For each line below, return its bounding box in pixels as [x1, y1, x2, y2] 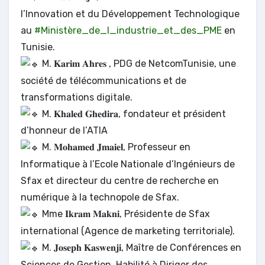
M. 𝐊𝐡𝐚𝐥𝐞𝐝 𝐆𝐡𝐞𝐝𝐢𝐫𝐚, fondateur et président [40, 108, 226, 119]
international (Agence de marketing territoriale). [21, 225, 235, 237]
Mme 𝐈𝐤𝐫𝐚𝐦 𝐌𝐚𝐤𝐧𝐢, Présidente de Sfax [40, 208, 210, 220]
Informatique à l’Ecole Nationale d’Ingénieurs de [21, 159, 235, 170]
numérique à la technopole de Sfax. [21, 192, 179, 203]
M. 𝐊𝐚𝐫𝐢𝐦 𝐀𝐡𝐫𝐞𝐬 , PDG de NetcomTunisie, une [40, 57, 236, 69]
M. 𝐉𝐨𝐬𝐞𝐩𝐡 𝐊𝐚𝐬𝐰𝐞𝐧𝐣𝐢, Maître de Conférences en [40, 242, 241, 254]
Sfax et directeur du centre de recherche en [21, 175, 219, 187]
